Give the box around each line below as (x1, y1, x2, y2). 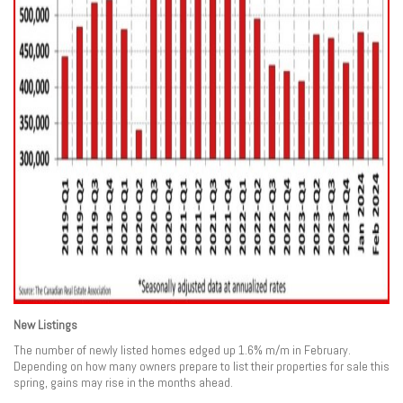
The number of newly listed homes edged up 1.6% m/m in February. (13, 342, 351, 358)
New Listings (13, 317, 77, 333)
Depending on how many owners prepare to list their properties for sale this (13, 358, 390, 374)
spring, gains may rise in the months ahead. (13, 374, 233, 390)
